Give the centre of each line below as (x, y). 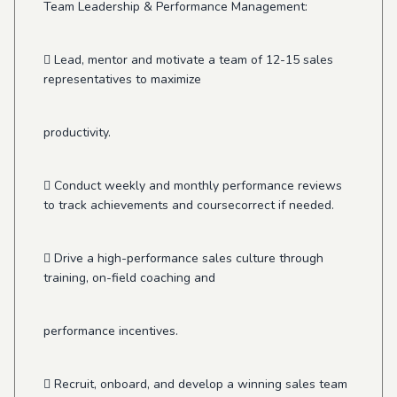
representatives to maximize (122, 79)
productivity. (77, 132)
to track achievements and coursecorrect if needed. (189, 205)
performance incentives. (111, 331)
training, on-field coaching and (129, 278)
